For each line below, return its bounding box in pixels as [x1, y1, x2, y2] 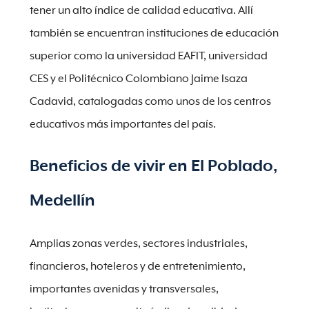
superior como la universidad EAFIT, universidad [29, 50, 268, 62]
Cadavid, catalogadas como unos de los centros [29, 96, 271, 108]
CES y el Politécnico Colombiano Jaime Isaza [29, 73, 248, 85]
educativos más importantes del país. [29, 119, 216, 130]
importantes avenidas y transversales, [29, 283, 219, 295]
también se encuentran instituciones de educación [29, 28, 279, 39]
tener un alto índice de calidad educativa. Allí [29, 5, 253, 17]
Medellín [29, 192, 95, 210]
